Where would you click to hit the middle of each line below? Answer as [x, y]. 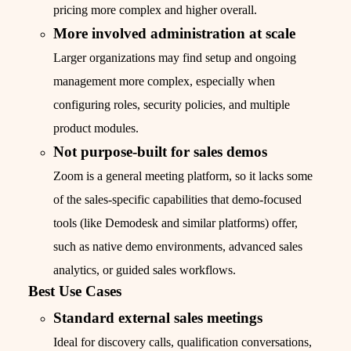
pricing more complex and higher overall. [155, 10]
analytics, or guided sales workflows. [145, 270]
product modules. [96, 128]
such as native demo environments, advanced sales [178, 247]
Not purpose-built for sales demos [160, 152]
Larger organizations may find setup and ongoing [175, 58]
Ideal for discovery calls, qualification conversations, [183, 342]
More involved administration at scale [174, 34]
